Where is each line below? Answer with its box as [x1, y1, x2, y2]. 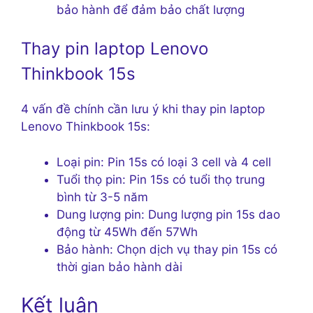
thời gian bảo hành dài [57, 259, 182, 274]
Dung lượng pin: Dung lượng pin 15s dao [57, 207, 280, 221]
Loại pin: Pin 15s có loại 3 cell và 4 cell [57, 154, 271, 169]
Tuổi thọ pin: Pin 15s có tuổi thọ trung [57, 172, 265, 187]
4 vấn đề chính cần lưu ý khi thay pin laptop [21, 102, 265, 117]
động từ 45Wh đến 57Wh [57, 224, 198, 239]
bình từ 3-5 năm [57, 189, 148, 204]
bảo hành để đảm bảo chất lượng [57, 2, 245, 17]
